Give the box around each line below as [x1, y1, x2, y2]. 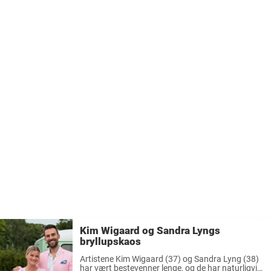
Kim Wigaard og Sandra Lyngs [80, 224, 220, 237]
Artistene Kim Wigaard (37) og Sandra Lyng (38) [80, 253, 259, 264]
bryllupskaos [80, 235, 141, 247]
